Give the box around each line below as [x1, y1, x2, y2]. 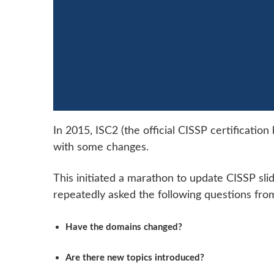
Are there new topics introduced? [65, 253, 204, 262]
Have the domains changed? [65, 222, 182, 232]
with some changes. [53, 142, 149, 153]
